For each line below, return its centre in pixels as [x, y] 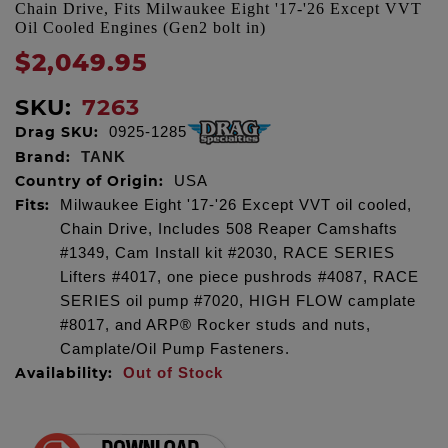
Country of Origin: [89, 181]
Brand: [43, 157]
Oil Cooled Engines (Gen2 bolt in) [140, 28]
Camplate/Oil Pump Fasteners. [175, 349]
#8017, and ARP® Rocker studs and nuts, [215, 325]
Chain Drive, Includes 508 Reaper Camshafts [229, 229]
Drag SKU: [57, 132]
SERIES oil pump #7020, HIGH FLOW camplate [238, 301]
